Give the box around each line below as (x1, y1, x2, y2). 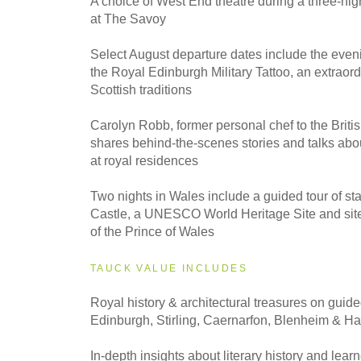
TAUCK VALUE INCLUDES (90, 262, 247, 274)
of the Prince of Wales (90, 224, 214, 239)
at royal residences (90, 153, 198, 168)
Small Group (32, 78, 122, 97)
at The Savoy (90, 11, 166, 26)
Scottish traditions (90, 82, 192, 97)
